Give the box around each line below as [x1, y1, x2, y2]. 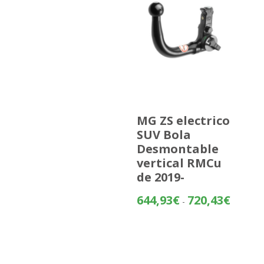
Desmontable [136, 141, 219, 157]
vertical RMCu [136, 155, 222, 171]
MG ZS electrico [136, 113, 230, 129]
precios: [229, 218, 259, 230]
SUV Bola [136, 127, 191, 143]
